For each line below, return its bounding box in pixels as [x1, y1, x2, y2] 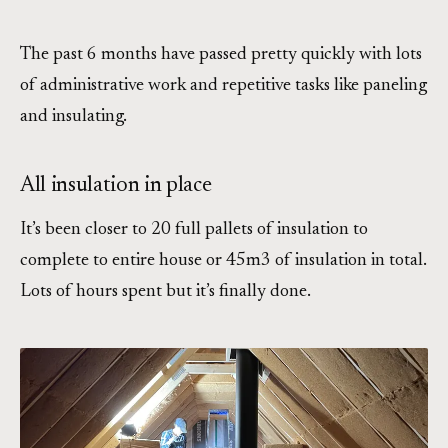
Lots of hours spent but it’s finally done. [20, 282, 311, 301]
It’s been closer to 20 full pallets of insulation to [20, 220, 368, 239]
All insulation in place [20, 174, 212, 197]
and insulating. [20, 107, 127, 126]
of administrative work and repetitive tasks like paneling [20, 76, 427, 95]
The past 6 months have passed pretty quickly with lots [20, 45, 422, 64]
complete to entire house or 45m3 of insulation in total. [20, 251, 427, 270]
